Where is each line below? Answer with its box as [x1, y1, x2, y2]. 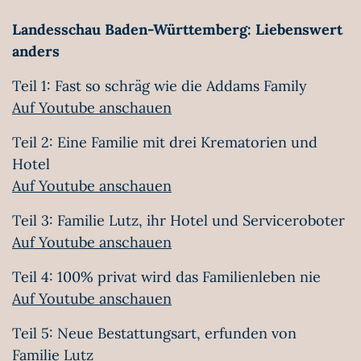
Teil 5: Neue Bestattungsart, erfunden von [12, 324, 297, 342]
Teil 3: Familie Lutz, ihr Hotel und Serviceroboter [12, 211, 345, 230]
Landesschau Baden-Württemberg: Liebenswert [12, 20, 342, 39]
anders [12, 42, 60, 60]
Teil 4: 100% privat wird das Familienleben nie [12, 268, 321, 286]
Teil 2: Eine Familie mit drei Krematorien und [12, 133, 317, 151]
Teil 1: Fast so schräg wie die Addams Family [12, 77, 307, 95]
